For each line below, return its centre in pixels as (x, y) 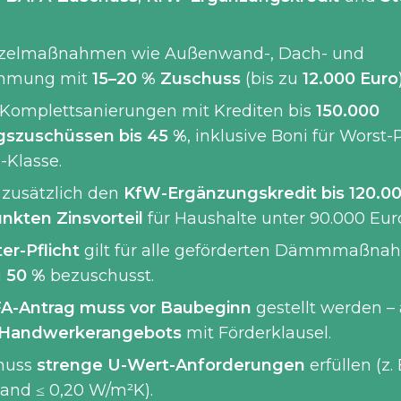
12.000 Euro (350, 79)
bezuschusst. (100, 276)
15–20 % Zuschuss (166, 79)
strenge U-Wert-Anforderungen (171, 365)
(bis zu (272, 79)
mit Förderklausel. (256, 333)
